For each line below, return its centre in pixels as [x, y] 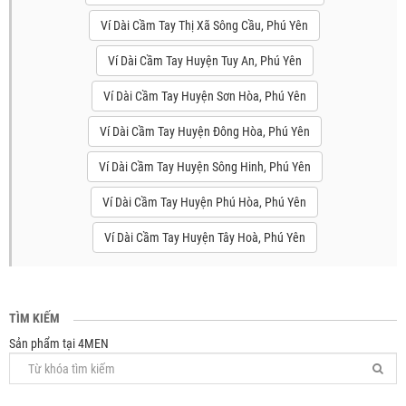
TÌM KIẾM [34, 318]
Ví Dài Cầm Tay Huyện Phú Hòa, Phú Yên [204, 202]
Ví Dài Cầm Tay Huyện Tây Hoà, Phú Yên [204, 237]
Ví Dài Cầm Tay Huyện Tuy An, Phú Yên [204, 61]
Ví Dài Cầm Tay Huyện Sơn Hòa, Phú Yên [204, 96]
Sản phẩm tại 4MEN [59, 343]
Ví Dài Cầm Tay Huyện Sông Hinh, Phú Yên [204, 167]
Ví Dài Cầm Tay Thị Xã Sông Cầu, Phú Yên [204, 25]
